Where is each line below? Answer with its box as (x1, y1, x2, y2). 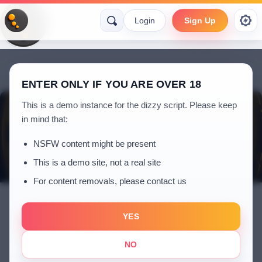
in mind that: (22, 114, 68, 124)
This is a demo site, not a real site (33, 157, 161, 167)
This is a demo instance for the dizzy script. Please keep (22, 100, 237, 110)
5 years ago (109, 244, 153, 254)
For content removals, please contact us (33, 176, 187, 186)
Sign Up (184, 16, 216, 25)
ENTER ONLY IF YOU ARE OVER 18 (22, 78, 202, 90)
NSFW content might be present (33, 139, 156, 149)
